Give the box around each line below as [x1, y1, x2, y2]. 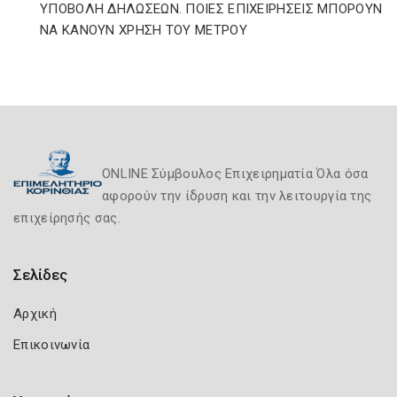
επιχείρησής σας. [13, 210, 121, 226]
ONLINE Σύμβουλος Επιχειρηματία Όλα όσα [102, 166, 369, 182]
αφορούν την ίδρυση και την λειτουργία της [102, 188, 372, 204]
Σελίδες [13, 266, 67, 284]
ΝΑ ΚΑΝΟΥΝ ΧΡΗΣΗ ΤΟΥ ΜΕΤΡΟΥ [40, 22, 247, 38]
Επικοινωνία [13, 337, 90, 353]
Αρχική [13, 306, 57, 322]
